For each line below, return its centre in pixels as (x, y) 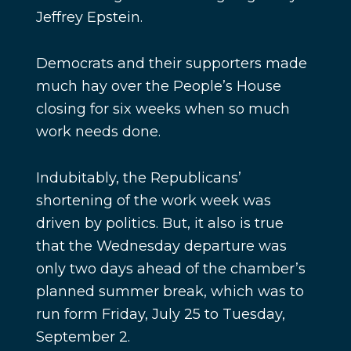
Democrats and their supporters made (171, 64)
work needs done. (98, 132)
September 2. (83, 337)
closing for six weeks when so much (163, 109)
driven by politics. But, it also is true (159, 224)
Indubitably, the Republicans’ (138, 178)
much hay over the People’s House (158, 87)
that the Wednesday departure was (161, 246)
